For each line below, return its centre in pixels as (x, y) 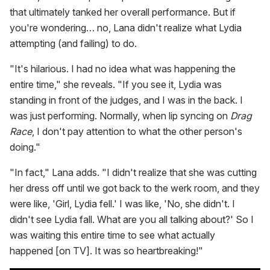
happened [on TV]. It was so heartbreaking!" (106, 251)
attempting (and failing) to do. (73, 44)
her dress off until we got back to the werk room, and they (135, 188)
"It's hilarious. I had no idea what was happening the (123, 69)
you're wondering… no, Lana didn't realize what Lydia (126, 28)
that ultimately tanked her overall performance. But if (123, 12)
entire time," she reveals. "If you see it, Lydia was (116, 85)
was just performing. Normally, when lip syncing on (120, 116)
